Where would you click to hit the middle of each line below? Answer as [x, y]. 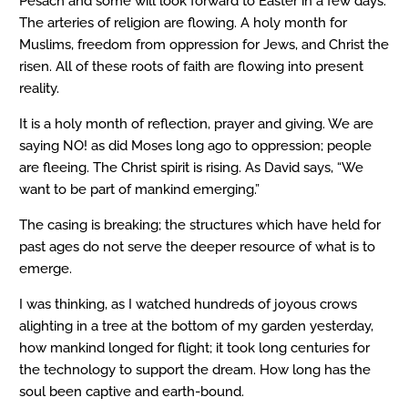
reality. [39, 89]
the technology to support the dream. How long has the [195, 370]
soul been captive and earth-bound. [132, 392]
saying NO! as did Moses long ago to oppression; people [195, 146]
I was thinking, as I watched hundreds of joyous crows [188, 305]
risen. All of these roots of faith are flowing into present [191, 67]
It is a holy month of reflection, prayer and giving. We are [196, 124]
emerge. [46, 269]
